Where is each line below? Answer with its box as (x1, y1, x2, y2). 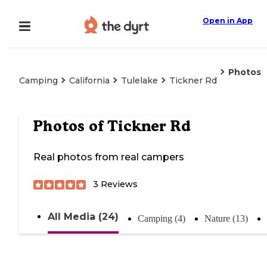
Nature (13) (204, 213, 248, 224)
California (69, 75, 110, 86)
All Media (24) (48, 211, 119, 223)
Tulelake (121, 75, 158, 86)
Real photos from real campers (33, 151, 184, 163)
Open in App (203, 16, 253, 25)
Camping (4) (138, 213, 185, 224)
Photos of (33, 117, 107, 135)
